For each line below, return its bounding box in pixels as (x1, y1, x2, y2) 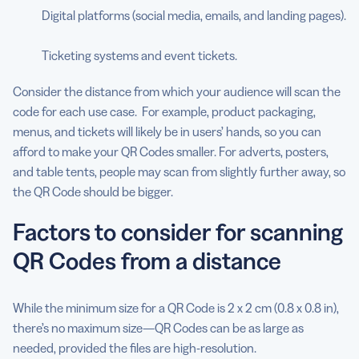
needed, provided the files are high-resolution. (13, 339, 256, 356)
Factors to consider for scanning (13, 216, 343, 247)
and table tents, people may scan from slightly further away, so (13, 163, 345, 179)
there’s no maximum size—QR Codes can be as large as (13, 319, 304, 336)
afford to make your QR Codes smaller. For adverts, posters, (13, 143, 329, 159)
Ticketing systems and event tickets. (42, 46, 237, 63)
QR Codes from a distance (13, 245, 281, 276)
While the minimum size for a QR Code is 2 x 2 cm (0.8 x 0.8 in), (13, 299, 339, 316)
